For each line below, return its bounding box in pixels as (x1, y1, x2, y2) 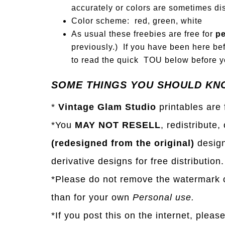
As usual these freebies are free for (71, 30, 215, 38)
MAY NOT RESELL (75, 120, 161, 130)
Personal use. (130, 192, 194, 202)
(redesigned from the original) (51, 138, 194, 148)
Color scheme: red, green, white (71, 17, 202, 25)
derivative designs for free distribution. (51, 156, 224, 166)
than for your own (51, 192, 130, 202)
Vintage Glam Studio (58, 102, 156, 112)
